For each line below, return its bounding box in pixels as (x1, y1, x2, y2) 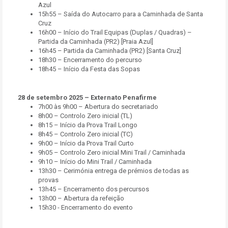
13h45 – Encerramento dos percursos (38, 185, 149, 193)
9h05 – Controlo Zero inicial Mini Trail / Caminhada (38, 149, 185, 156)
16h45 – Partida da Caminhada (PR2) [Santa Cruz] (38, 47, 181, 54)
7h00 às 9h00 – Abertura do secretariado (38, 103, 158, 110)
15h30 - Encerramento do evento (38, 204, 133, 211)
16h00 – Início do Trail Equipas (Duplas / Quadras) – (38, 28, 192, 36)
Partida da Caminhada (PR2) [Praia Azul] (38, 38, 153, 45)
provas (38, 176, 59, 184)
